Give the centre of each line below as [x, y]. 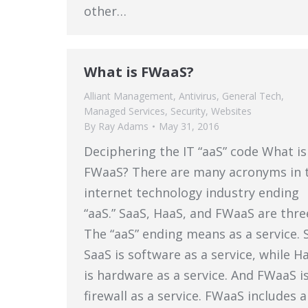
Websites [231, 111]
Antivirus [198, 96]
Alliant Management [129, 96]
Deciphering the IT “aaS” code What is [195, 151]
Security [188, 111]
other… [105, 11]
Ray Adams [123, 126]
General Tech [252, 96]
